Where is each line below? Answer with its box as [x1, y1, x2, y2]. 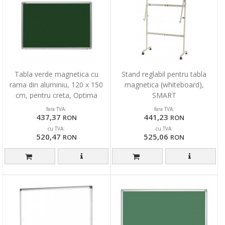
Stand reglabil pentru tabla [122, 69, 207, 79]
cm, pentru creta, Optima [15, 90, 97, 100]
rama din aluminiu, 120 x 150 [10, 79, 103, 89]
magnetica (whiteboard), [124, 79, 204, 89]
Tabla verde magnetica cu [14, 69, 98, 79]
